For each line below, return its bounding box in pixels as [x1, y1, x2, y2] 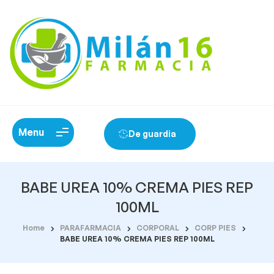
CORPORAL [136, 223, 179, 232]
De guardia [128, 128, 176, 139]
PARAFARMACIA [60, 223, 121, 232]
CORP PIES [194, 223, 236, 232]
